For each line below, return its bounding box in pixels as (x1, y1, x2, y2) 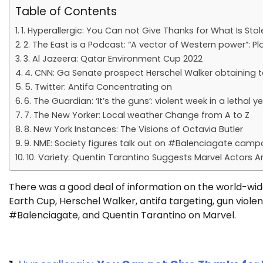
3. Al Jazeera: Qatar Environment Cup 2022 (23, 53, 203, 65)
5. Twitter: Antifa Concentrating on (24, 81, 172, 93)
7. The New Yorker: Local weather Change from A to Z (23, 109, 249, 121)
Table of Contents (15, 4, 117, 19)
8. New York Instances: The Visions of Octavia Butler (23, 123, 243, 135)
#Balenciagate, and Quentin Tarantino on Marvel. (9, 208, 238, 222)
